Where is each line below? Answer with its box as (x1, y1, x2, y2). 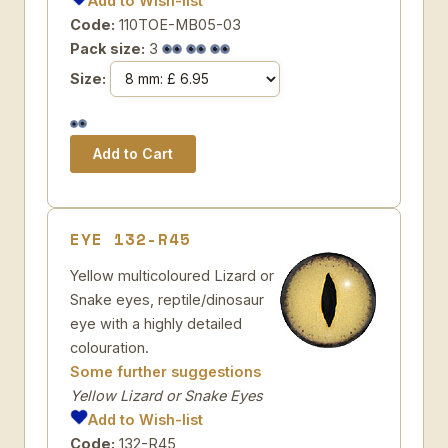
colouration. (70, 339, 149, 356)
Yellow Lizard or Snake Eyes (70, 387, 263, 404)
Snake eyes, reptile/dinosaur (70, 291, 264, 308)
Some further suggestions (70, 363, 261, 380)
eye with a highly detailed (70, 315, 242, 332)
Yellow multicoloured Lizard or (70, 267, 274, 284)
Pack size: (70, 40, 145, 57)
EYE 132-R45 (70, 227, 191, 251)
